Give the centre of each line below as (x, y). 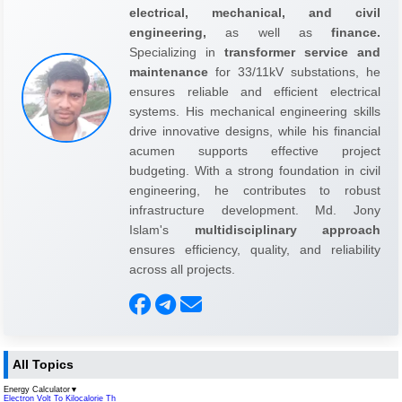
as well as (269, 32)
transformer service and (302, 52)
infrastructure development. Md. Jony (255, 210)
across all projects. (183, 269)
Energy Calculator (37, 390)
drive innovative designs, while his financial (255, 131)
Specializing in (177, 52)
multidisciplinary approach (287, 229)
